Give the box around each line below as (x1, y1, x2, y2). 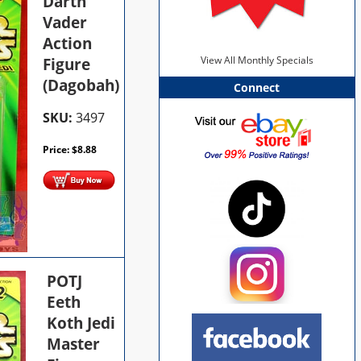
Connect (234, 80, 280, 96)
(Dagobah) (43, 74, 120, 96)
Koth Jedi (47, 312, 116, 334)
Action (43, 32, 93, 54)
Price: (43, 142, 73, 156)
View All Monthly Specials (200, 54, 313, 67)
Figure (43, 53, 91, 75)
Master (47, 333, 101, 355)
